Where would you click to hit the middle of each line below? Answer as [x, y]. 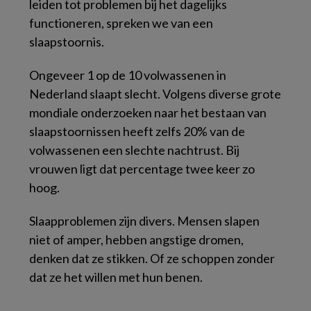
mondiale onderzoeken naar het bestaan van [148, 112]
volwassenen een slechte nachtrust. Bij [134, 150]
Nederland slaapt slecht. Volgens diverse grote [155, 93]
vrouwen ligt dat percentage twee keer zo [142, 168]
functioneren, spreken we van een [121, 23]
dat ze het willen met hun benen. [116, 277]
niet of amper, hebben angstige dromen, [136, 239]
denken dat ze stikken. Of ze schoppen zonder [152, 258]
